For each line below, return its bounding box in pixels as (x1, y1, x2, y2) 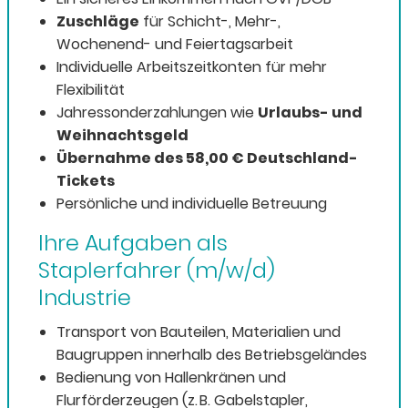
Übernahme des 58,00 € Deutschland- (56, 148, 358, 169)
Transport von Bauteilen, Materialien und (56, 321, 341, 343)
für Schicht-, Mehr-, (139, 11, 280, 33)
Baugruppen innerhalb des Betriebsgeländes (56, 344, 367, 366)
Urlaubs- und (258, 102, 362, 124)
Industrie (38, 282, 131, 313)
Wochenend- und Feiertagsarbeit (56, 34, 293, 56)
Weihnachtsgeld (56, 125, 189, 147)
